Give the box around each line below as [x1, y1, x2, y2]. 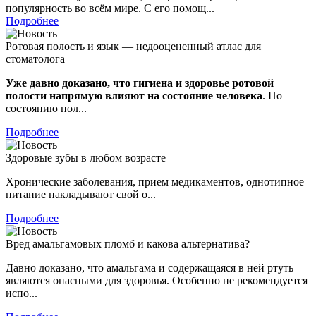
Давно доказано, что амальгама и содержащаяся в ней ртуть [6, 261, 293, 274]
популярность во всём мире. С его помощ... [6, 1, 214, 14]
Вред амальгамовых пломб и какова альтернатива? [6, 237, 250, 250]
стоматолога [6, 52, 65, 65]
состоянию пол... [6, 102, 87, 114]
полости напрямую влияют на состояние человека [6, 89, 262, 102]
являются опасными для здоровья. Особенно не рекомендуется [6, 274, 308, 286]
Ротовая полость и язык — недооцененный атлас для [6, 39, 261, 52]
